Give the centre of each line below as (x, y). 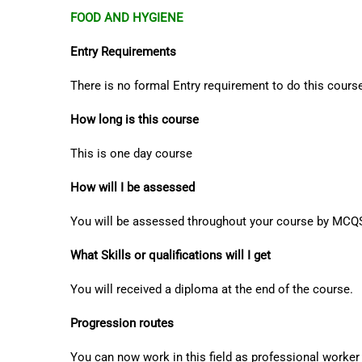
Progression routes (122, 323)
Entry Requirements (123, 52)
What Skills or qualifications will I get (170, 255)
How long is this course (135, 120)
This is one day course (131, 154)
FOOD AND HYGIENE (127, 18)
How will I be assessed (133, 187)
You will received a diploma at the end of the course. (212, 289)
